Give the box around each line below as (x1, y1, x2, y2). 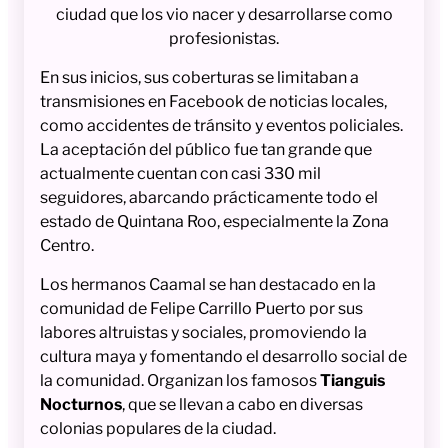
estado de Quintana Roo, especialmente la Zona (40, 211, 389, 231)
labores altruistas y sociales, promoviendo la (40, 322, 367, 342)
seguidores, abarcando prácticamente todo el (40, 187, 378, 207)
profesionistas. (169, 28, 279, 48)
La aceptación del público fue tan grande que (40, 139, 372, 159)
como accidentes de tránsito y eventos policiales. (40, 115, 403, 135)
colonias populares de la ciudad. (40, 418, 276, 438)
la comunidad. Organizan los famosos (40, 370, 320, 390)
